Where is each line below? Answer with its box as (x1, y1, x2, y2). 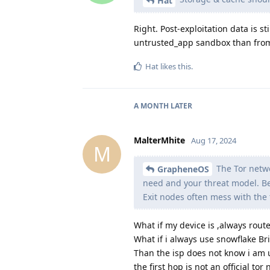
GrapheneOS (157, 163, 209, 175)
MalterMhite (134, 134, 185, 146)
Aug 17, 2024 (191, 134, 236, 146)
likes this (159, 60, 191, 72)
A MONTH (134, 100, 169, 111)
